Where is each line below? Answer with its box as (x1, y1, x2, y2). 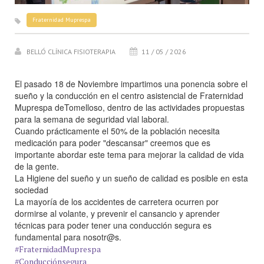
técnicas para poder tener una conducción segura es (15, 219, 212, 231)
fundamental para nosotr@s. (15, 230, 121, 243)
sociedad (15, 183, 48, 196)
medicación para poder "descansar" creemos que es (15, 136, 210, 148)
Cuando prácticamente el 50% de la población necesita (15, 124, 220, 137)
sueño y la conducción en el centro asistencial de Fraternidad (15, 89, 243, 101)
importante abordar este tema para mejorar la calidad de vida (15, 148, 244, 160)
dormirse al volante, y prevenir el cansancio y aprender (15, 207, 220, 219)
